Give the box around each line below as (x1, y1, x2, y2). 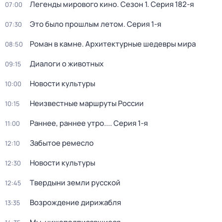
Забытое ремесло (30, 138, 94, 148)
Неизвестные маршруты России (30, 98, 144, 109)
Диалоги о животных (30, 58, 104, 69)
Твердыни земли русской (30, 177, 120, 188)
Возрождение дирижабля (30, 197, 121, 208)
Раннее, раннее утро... (30, 118, 110, 128)
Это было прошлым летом (30, 19, 123, 29)
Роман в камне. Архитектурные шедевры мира (30, 39, 196, 49)
